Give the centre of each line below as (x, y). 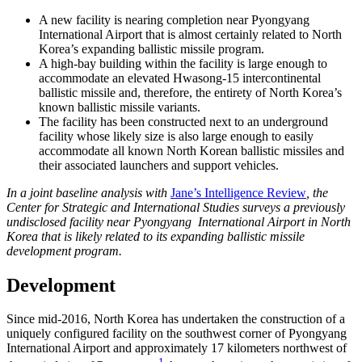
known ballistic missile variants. (120, 107)
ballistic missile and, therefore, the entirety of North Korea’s (190, 92)
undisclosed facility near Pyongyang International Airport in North (179, 221)
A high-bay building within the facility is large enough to (183, 63)
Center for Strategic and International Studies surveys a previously (176, 207)
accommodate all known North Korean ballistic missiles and (192, 150)
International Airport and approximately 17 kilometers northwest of (177, 348)
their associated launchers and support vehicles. (159, 165)
